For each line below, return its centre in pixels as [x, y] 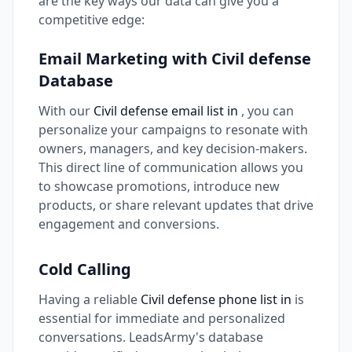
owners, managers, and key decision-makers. [173, 148]
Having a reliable [90, 299]
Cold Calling [85, 269]
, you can [268, 111]
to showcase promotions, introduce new [159, 186]
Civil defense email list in [167, 111]
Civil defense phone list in [218, 299]
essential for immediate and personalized [162, 318]
